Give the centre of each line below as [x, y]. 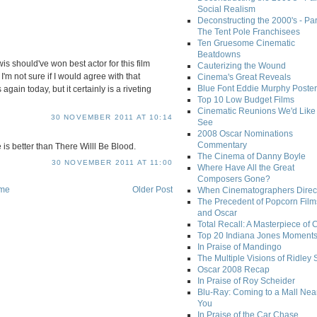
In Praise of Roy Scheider [246, 281]
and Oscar [217, 213]
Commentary [222, 145]
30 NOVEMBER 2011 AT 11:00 [112, 162]
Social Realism [226, 10]
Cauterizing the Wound [242, 66]
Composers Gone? [234, 179]
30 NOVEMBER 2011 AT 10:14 [111, 117]
